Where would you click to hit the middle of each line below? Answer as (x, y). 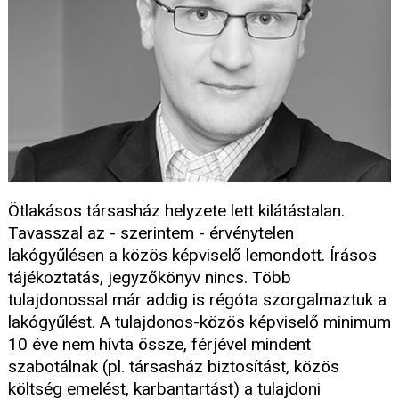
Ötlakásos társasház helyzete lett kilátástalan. (176, 210)
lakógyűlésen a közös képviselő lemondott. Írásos (192, 255)
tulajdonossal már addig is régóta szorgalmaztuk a (197, 299)
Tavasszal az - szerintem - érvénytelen (151, 232)
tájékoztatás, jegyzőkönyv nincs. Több (150, 277)
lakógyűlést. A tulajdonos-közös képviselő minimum (199, 322)
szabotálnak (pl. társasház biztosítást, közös (174, 366)
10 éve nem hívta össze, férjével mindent (159, 344)
